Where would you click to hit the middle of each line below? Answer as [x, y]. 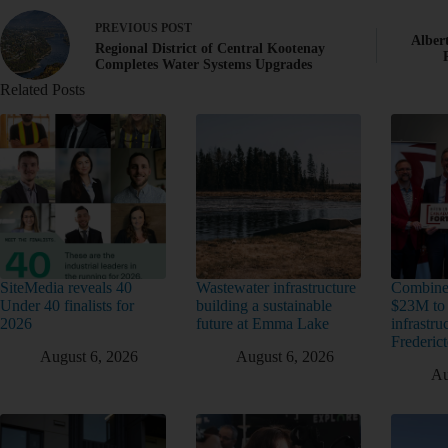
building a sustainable [263, 306]
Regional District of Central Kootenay [210, 48]
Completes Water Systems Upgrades [203, 64]
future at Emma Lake [262, 324]
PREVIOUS [128, 27]
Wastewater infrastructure [275, 288]
